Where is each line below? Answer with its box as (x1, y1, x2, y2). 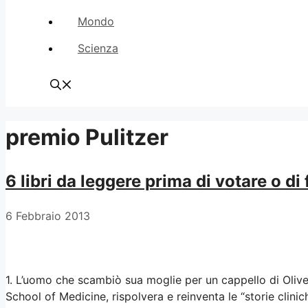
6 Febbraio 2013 (5, 208, 90, 223)
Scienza (78, 41, 118, 55)
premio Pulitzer (5, 124, 168, 151)
